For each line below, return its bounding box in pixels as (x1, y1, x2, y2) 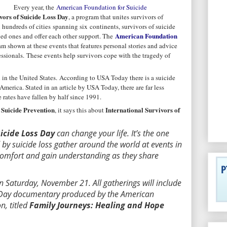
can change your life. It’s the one (55, 128, 169, 139)
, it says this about (55, 105, 105, 115)
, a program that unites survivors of (68, 12, 163, 21)
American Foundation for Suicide (56, 2, 147, 12)
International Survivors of (105, 104, 180, 115)
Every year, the (14, 2, 56, 12)
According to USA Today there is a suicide (59, 73, 175, 83)
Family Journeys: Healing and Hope (29, 200, 164, 211)
